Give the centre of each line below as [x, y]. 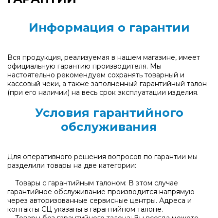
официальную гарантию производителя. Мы [84, 66]
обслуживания [109, 127]
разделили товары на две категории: [72, 166]
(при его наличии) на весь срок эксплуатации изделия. [103, 93]
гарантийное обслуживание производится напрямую [101, 192]
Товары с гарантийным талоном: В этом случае [93, 183]
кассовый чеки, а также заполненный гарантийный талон [107, 84]
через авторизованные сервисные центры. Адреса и [100, 201]
